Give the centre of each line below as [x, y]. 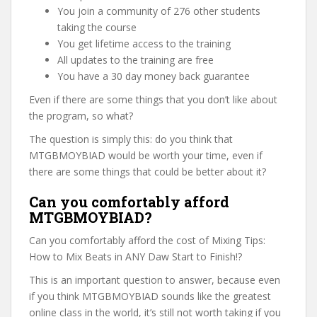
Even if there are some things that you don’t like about [153, 99]
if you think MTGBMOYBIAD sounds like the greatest [150, 296]
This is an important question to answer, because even [155, 280]
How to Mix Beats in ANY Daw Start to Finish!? [136, 257]
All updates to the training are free [136, 60]
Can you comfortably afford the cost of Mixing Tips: [147, 240]
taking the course [97, 27]
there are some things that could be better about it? [148, 172]
